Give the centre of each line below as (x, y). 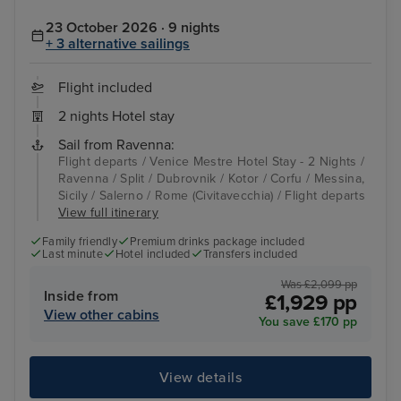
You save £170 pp (308, 322)
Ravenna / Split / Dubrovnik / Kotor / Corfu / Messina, (212, 178)
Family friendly (80, 241)
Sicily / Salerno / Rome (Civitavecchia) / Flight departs (212, 195)
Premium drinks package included (217, 241)
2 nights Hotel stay (116, 116)
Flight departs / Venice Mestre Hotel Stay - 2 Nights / (212, 161)
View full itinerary (109, 212)
